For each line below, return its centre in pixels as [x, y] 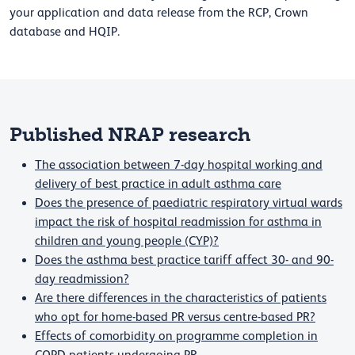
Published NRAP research [132, 135]
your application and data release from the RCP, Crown [159, 13]
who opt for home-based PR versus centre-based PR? [175, 317]
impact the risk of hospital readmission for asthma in [178, 222]
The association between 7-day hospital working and [179, 165]
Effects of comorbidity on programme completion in [176, 336]
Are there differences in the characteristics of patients [181, 298]
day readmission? [82, 279]
